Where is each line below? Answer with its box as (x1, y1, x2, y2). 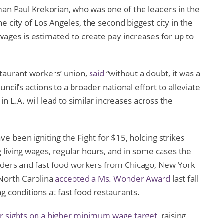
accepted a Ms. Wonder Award (55, 173, 170, 184)
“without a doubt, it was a (104, 68, 200, 79)
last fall (170, 173, 199, 184)
